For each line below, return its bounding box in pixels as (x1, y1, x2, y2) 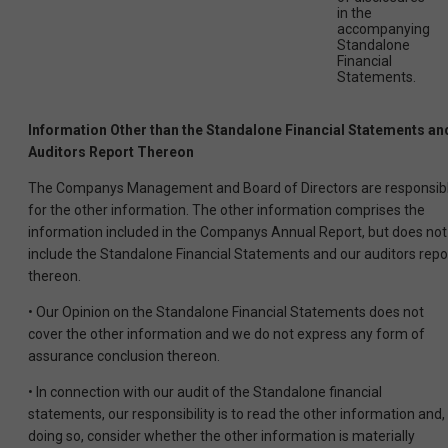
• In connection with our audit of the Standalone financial (28, 384, 382, 401)
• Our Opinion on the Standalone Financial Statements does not (28, 304, 424, 321)
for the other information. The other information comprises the (28, 202, 425, 219)
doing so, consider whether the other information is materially (28, 428, 415, 445)
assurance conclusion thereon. (28, 348, 220, 365)
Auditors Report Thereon (28, 144, 194, 161)
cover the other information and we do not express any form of (28, 326, 425, 343)
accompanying (337, 21, 430, 38)
